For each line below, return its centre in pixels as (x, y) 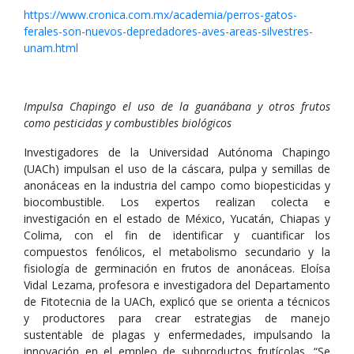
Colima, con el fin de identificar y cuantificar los (177, 235)
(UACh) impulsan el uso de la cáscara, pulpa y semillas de (177, 169)
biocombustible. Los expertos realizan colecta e (177, 202)
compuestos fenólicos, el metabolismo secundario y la (177, 252)
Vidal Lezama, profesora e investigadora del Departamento (177, 285)
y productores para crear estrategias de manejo (177, 318)
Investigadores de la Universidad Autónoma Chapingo (177, 152)
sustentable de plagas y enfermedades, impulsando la (177, 335)
